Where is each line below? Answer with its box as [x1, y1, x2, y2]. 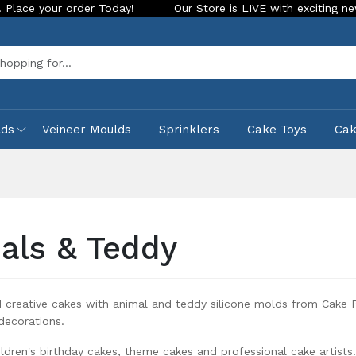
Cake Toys [247, 122, 307, 137]
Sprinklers [159, 122, 219, 137]
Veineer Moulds [42, 122, 131, 137]
